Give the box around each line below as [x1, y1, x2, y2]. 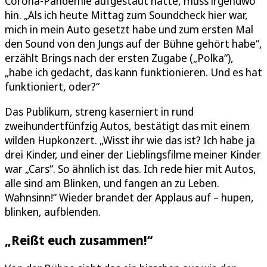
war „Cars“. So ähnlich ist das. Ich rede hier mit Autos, [5, 162, 256, 176]
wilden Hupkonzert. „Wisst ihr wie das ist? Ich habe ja [5, 133, 255, 148]
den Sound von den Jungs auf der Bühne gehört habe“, [5, 36, 262, 51]
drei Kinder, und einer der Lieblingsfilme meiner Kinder [5, 147, 261, 162]
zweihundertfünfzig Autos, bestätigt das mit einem [5, 119, 250, 133]
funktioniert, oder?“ [5, 79, 100, 94]
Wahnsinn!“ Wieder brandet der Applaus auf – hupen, [5, 190, 254, 205]
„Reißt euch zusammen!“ [5, 231, 153, 249]
